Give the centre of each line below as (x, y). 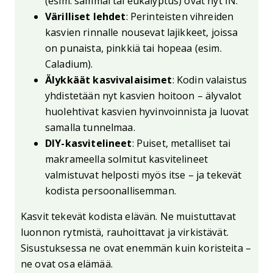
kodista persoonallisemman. (111, 190)
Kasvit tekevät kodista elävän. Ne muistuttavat (128, 216)
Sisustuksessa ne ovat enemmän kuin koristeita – (136, 248)
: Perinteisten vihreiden (180, 16)
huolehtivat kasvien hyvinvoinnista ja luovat (147, 111)
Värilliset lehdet (86, 16)
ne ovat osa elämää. (67, 264)
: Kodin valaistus (210, 80)
